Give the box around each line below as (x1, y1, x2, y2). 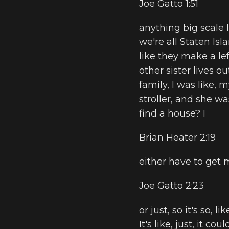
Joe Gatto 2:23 (139, 180, 204, 192)
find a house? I (139, 107, 205, 119)
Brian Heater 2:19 (139, 132, 216, 144)
